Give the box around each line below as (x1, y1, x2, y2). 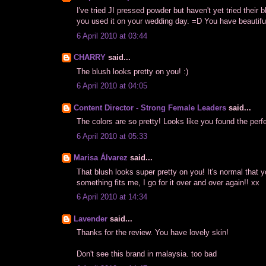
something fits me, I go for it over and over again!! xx (77, 178, 259, 187)
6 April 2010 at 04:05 (77, 81, 147, 91)
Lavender (74, 214, 107, 223)
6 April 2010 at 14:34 (77, 192, 147, 202)
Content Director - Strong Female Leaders (74, 103, 226, 112)
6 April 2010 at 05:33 (77, 131, 147, 141)
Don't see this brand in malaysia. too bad (77, 249, 217, 259)
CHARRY (74, 53, 106, 62)
